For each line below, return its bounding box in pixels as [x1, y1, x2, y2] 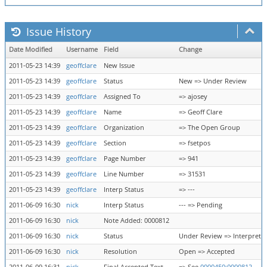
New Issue [104, 61, 135, 70]
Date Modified [9, 45, 52, 54]
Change [179, 45, 202, 54]
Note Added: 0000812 [104, 216, 169, 225]
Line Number [104, 170, 144, 178]
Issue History [23, 24, 91, 39]
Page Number [104, 154, 146, 163]
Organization [104, 123, 144, 132]
